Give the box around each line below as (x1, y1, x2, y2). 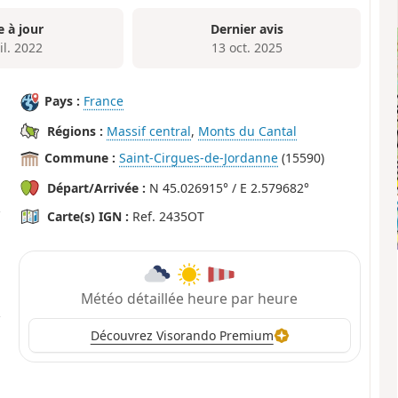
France (84, 92, 124, 110)
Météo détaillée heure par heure (81, 288, 298, 308)
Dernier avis (210, 20, 283, 37)
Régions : (47, 123, 104, 140)
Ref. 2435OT (129, 208, 205, 226)
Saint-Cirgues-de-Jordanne (119, 149, 279, 167)
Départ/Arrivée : (47, 179, 147, 197)
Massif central (107, 123, 192, 140)
